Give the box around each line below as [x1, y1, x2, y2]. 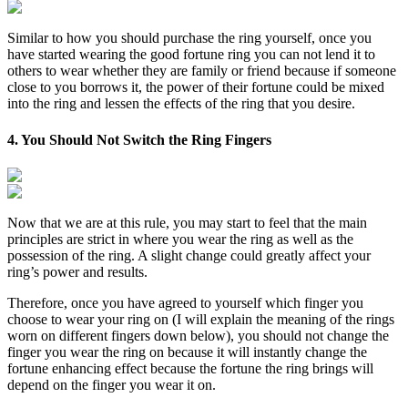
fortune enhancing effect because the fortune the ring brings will [7, 361, 373, 376]
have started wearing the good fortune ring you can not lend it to [7, 46, 375, 63]
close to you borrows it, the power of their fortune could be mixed [7, 79, 384, 96]
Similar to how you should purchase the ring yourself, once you [7, 30, 372, 46]
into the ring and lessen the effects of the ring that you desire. [7, 96, 355, 112]
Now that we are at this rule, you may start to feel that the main [7, 215, 367, 230]
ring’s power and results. [7, 264, 148, 280]
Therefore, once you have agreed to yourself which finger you [7, 295, 363, 311]
